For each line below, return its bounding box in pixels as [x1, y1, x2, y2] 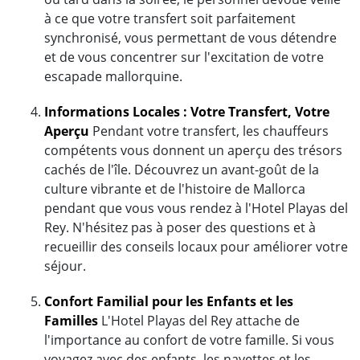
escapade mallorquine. [44, 67, 182, 85]
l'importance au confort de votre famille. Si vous [44, 330, 334, 349]
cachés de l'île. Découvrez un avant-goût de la [44, 160, 319, 178]
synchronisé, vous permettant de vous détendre [44, 28, 337, 47]
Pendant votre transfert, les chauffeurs [89, 121, 329, 140]
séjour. [44, 256, 86, 275]
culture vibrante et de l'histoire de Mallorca [44, 179, 305, 198]
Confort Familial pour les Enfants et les [44, 292, 293, 310]
